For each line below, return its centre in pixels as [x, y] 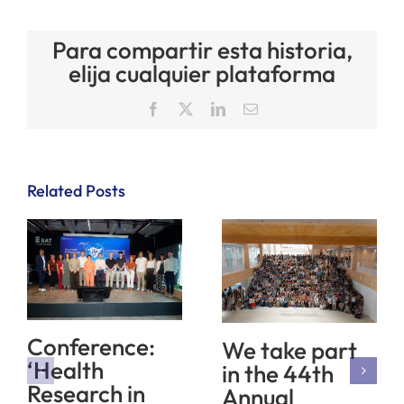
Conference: [91, 347]
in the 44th [278, 373]
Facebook [188, 109]
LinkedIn [251, 109]
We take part [289, 350]
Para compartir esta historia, [202, 50]
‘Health [65, 371]
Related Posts [76, 191]
